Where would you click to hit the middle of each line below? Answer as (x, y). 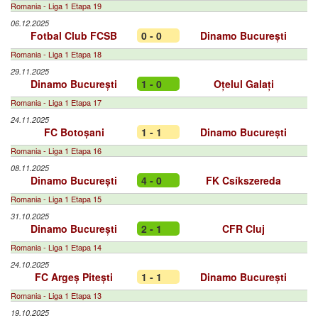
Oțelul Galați (243, 84)
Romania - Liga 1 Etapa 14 (56, 247)
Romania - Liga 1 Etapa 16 (56, 150)
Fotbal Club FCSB (74, 35)
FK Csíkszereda (243, 180)
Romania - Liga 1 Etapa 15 (56, 199)
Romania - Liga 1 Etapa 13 (56, 295)
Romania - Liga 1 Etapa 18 (56, 54)
